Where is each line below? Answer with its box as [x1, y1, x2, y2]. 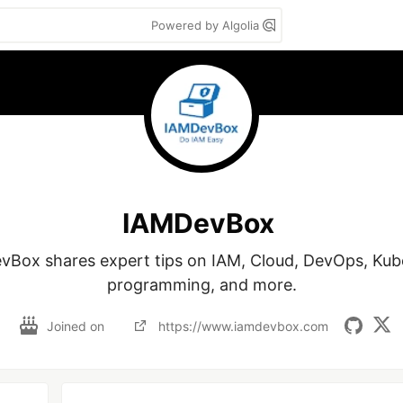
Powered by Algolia [151, 18, 263, 32]
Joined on [46, 318, 108, 334]
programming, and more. [106, 275, 297, 294]
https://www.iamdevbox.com [157, 318, 328, 334]
